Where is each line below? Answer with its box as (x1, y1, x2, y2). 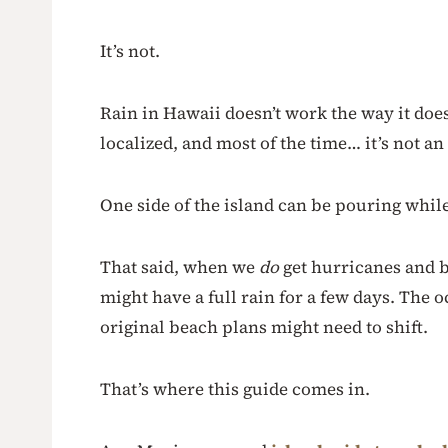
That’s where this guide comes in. (100, 377, 370, 401)
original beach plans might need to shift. (100, 315, 428, 339)
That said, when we (100, 255, 259, 279)
